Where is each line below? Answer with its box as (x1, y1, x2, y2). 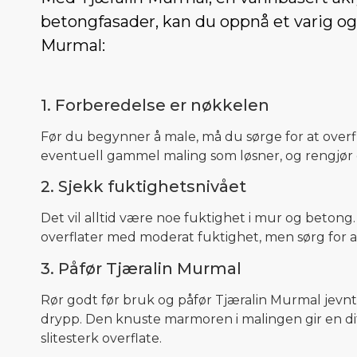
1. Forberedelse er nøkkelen (41, 95, 269, 115)
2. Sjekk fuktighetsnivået (41, 177, 246, 197)
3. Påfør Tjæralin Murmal (41, 258, 241, 278)
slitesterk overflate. (41, 330, 162, 346)
